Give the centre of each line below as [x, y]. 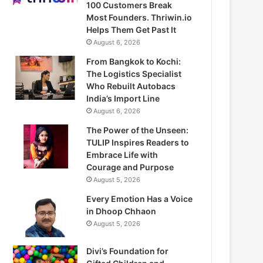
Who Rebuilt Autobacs [131, 86]
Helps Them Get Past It [131, 29]
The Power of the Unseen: [138, 130]
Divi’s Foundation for [128, 251]
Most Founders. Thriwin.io [139, 17]
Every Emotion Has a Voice [140, 198]
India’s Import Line [123, 98]
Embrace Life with [122, 154]
